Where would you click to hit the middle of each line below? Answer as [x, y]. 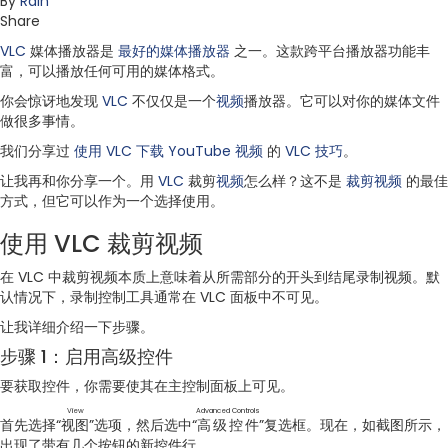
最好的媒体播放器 [174, 50]
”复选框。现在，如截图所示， [352, 424]
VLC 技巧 [314, 150]
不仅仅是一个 [172, 100]
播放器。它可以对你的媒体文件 [342, 100]
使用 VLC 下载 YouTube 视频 [168, 150]
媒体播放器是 [72, 50]
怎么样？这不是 [295, 180]
